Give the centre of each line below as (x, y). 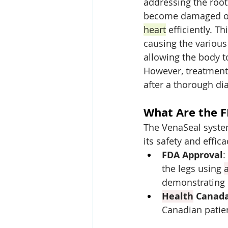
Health (178, 196)
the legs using (193, 168)
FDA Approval (192, 155)
